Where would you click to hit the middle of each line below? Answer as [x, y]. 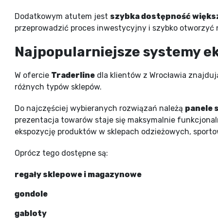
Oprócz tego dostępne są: [61, 153]
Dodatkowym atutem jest [62, 16]
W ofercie [33, 75]
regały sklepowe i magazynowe [78, 174]
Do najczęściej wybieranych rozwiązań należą [100, 108]
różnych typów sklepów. [58, 87]
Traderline [73, 75]
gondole [31, 194]
